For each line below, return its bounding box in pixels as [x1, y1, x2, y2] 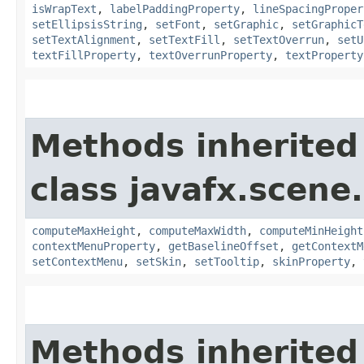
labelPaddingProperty [110, 2, 240, 16]
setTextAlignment [32, 33, 136, 47]
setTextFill [149, 33, 220, 47]
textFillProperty [32, 49, 136, 63]
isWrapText [32, 2, 97, 16]
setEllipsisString [32, 18, 142, 32]
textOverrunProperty [149, 49, 272, 63]
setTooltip [194, 255, 259, 269]
